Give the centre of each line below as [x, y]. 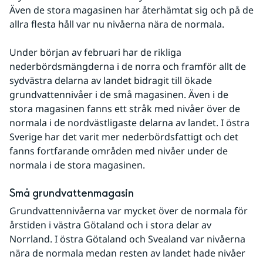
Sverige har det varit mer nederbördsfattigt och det [124, 137]
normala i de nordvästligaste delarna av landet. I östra [129, 123]
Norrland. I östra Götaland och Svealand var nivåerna [127, 239]
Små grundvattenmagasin [72, 194]
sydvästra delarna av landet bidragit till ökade [111, 81]
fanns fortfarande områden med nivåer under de [119, 151]
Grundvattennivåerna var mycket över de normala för [129, 211]
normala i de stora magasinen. [77, 165]
